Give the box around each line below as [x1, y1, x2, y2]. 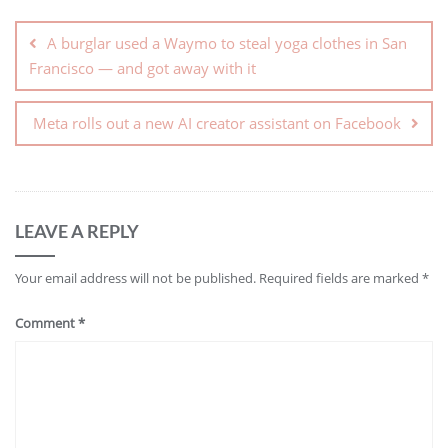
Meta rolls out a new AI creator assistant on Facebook [33, 112, 401, 133]
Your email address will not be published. [15, 268, 256, 287]
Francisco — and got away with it [29, 57, 256, 78]
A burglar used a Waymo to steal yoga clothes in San [47, 32, 407, 53]
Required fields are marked [259, 268, 422, 287]
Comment [15, 313, 78, 332]
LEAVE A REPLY [15, 219, 139, 242]
